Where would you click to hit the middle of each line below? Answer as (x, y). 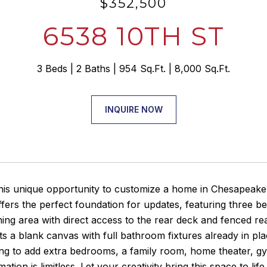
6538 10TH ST (133, 36)
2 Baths (93, 69)
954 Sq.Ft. (142, 69)
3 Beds (52, 69)
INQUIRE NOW (133, 109)
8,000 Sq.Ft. (202, 69)
